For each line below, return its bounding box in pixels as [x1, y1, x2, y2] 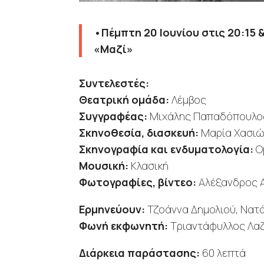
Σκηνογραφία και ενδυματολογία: [79, 142, 254, 157]
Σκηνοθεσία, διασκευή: [79, 126, 199, 140]
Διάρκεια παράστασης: [79, 246, 200, 260]
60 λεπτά [200, 246, 246, 260]
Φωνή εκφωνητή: [79, 219, 169, 233]
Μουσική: [79, 159, 129, 173]
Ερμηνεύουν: [79, 202, 146, 217]
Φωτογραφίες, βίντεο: [79, 175, 197, 190]
